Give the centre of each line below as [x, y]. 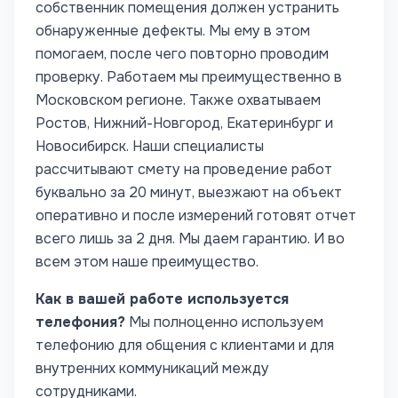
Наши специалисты [198, 146]
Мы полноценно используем [226, 322]
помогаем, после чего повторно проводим [182, 54]
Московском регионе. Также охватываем [178, 100]
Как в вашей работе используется [162, 299]
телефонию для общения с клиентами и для [185, 345]
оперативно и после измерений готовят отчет [196, 215]
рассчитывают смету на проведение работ [184, 169]
